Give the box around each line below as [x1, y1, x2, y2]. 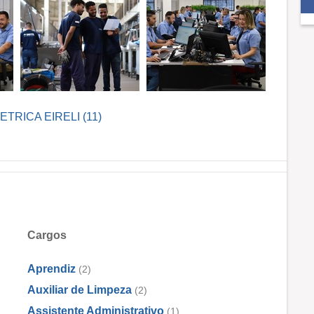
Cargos [27, 228, 67, 241]
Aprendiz [27, 262, 78, 275]
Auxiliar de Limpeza [27, 283, 132, 296]
